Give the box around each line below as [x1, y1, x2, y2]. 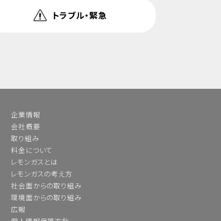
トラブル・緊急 [52, 9, 107, 21]
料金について [11, 145, 53, 155]
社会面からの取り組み [11, 181, 82, 190]
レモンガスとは [11, 157, 58, 167]
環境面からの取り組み [11, 192, 82, 202]
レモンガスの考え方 [11, 169, 73, 179]
